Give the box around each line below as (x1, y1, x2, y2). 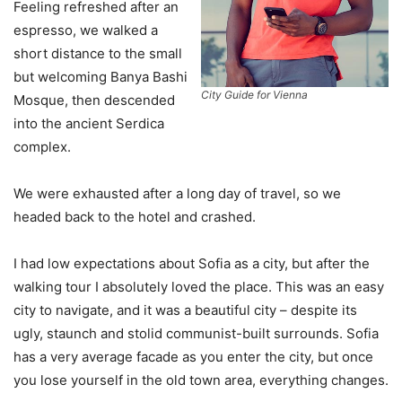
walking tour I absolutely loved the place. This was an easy (13, 277, 384, 295)
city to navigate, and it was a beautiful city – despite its (13, 301, 357, 319)
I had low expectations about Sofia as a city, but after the (13, 254, 370, 272)
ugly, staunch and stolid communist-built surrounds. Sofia (13, 324, 379, 342)
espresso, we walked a (13, 21, 158, 39)
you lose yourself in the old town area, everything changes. (13, 371, 389, 389)
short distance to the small (13, 44, 182, 62)
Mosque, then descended (13, 91, 175, 109)
